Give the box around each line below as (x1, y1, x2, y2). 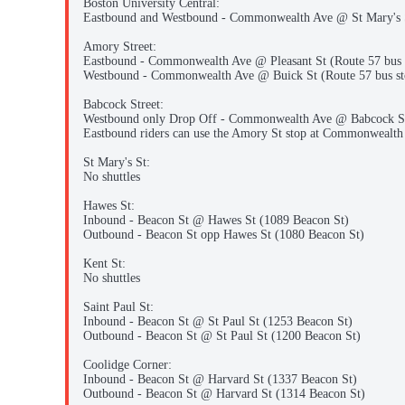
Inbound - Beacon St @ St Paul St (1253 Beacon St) (83, 315, 353, 329)
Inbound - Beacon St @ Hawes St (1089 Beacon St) (83, 213, 349, 228)
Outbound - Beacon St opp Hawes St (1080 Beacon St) (83, 228, 364, 242)
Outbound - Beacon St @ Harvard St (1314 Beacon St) (83, 387, 365, 401)
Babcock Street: (83, 98, 164, 112)
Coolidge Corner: (83, 358, 172, 372)
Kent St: (83, 257, 126, 271)
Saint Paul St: (83, 300, 154, 315)
